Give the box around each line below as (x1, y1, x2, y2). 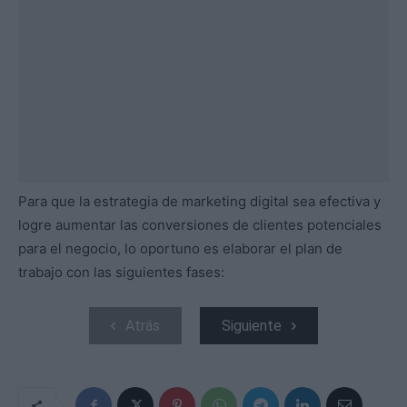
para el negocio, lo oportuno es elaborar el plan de (18, 239, 342, 257)
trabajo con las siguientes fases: (18, 263, 224, 281)
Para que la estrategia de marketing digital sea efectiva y (18, 192, 381, 210)
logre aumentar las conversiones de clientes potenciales (18, 215, 382, 233)
